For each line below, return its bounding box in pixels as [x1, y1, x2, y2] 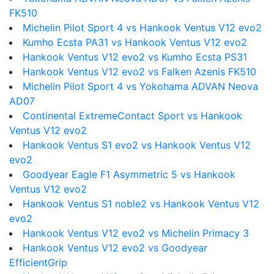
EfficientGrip [9, 256, 67, 268]
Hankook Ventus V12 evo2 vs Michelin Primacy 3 [23, 227, 249, 239]
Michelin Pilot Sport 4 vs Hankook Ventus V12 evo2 [23, 21, 262, 34]
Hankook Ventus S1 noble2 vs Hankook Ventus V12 [23, 198, 259, 210]
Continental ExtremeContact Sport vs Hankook [23, 109, 242, 122]
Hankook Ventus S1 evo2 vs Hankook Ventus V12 [23, 139, 251, 151]
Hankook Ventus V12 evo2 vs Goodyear [23, 242, 207, 254]
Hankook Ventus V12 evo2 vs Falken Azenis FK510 [23, 65, 256, 78]
